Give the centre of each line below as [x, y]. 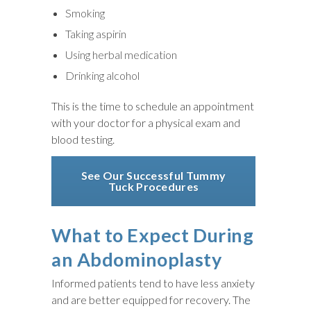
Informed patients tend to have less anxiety [153, 283]
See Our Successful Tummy [153, 175]
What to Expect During [153, 235]
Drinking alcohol [102, 75]
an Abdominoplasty [137, 259]
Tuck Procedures [153, 186]
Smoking [85, 12]
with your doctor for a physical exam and [146, 122]
